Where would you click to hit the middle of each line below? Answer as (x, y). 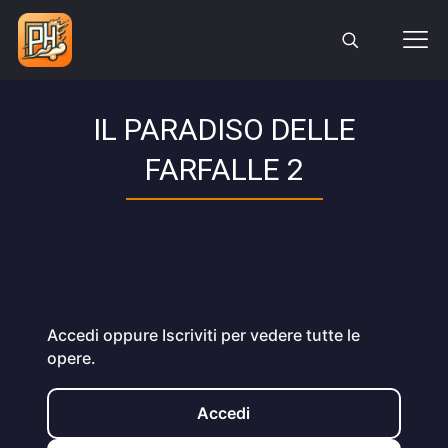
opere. (71, 358)
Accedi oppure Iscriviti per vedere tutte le (203, 335)
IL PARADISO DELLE (224, 129)
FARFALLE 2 (224, 169)
